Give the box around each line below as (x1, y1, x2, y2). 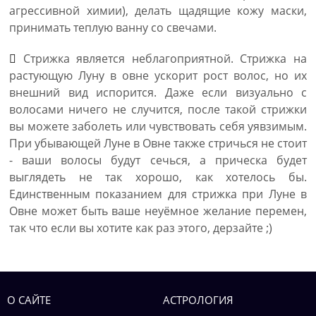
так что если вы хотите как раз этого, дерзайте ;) (9, 220, 272, 236)
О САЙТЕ (7, 293, 51, 307)
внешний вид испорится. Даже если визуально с (9, 85, 307, 100)
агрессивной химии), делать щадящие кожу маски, (9, 3, 307, 18)
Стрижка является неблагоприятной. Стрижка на (16, 51, 307, 66)
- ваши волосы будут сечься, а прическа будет (9, 152, 307, 168)
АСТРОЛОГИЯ (163, 293, 233, 307)
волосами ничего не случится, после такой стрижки (9, 102, 307, 117)
